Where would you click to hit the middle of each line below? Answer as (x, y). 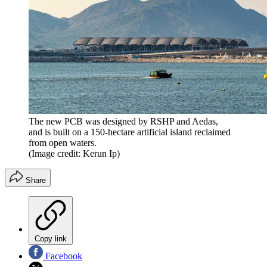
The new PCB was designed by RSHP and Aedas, (123, 122)
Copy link (51, 239)
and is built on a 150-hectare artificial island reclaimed (130, 132)
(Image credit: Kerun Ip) (74, 154)
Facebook (63, 256)
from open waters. (63, 143)
